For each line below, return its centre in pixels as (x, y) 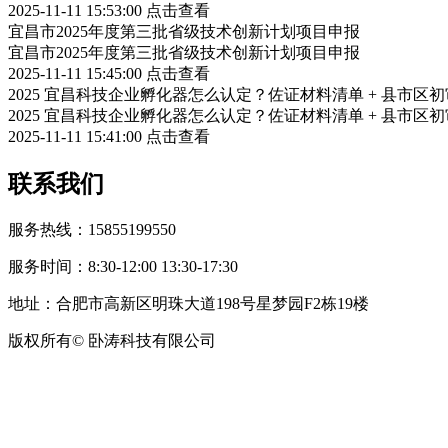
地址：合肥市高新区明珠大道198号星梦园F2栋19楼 (188, 303)
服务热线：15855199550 (92, 229)
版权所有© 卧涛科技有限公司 (114, 340)
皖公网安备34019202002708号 (324, 340)
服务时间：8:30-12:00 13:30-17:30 (123, 266)
